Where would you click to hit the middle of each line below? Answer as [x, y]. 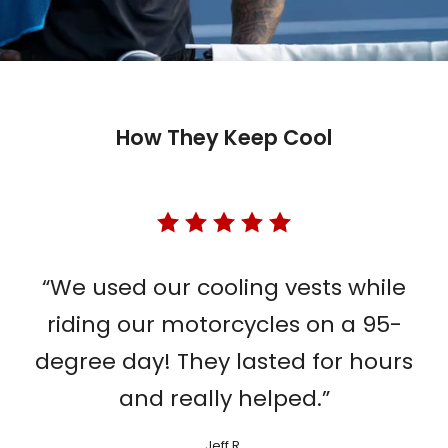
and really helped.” [224, 399]
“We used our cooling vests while [224, 288]
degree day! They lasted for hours [224, 362]
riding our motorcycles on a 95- [224, 325]
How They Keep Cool [224, 138]
